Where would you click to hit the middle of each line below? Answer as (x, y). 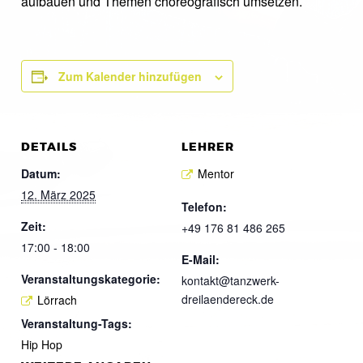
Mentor (216, 173)
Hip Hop (42, 344)
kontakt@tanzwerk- (231, 280)
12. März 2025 (58, 194)
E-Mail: (201, 259)
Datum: (41, 173)
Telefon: (204, 206)
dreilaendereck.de (228, 299)
